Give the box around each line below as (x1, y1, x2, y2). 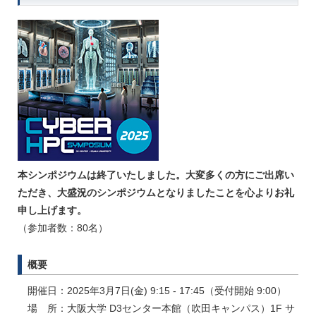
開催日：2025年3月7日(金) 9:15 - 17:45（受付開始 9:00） (28, 285, 286, 297)
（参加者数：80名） (18, 222, 108, 234)
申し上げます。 (18, 205, 87, 217)
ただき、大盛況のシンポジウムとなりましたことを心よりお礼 (18, 187, 294, 199)
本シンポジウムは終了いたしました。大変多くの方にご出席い (18, 169, 294, 181)
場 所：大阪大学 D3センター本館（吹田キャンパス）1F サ (28, 303, 295, 315)
